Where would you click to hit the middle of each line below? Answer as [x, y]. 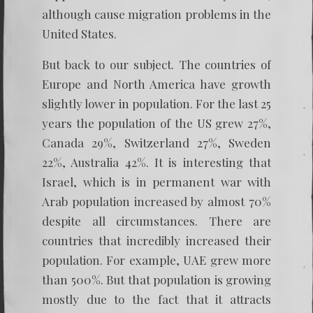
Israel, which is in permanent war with [156, 182]
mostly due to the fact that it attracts [156, 299]
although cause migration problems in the [156, 14]
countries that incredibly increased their [156, 240]
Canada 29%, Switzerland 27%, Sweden [156, 143]
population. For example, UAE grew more [156, 260]
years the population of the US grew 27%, [156, 123]
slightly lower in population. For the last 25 [156, 103]
